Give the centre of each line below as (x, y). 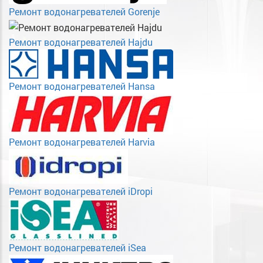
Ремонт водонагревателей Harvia (82, 142)
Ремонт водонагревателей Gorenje (84, 12)
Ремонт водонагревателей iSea (77, 248)
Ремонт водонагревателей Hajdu (81, 42)
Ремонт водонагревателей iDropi (81, 191)
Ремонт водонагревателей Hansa (82, 86)
